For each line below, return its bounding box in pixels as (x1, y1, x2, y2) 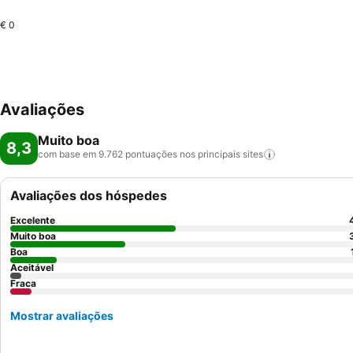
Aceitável (10, 262, 54, 273)
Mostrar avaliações (10, 309, 113, 322)
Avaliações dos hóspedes (10, 188, 167, 203)
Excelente (10, 214, 55, 226)
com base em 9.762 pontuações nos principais (38, 148, 240, 160)
